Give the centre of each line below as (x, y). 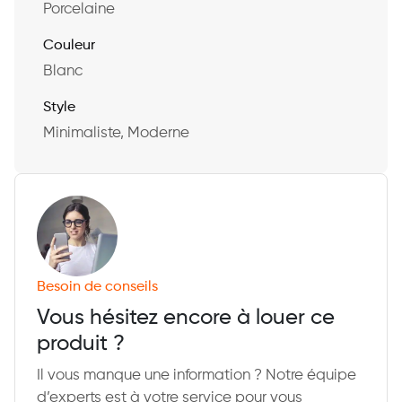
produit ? (81, 344)
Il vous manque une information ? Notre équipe (197, 375)
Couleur (69, 45)
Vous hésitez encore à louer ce (186, 318)
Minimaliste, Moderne (116, 133)
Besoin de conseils (97, 287)
